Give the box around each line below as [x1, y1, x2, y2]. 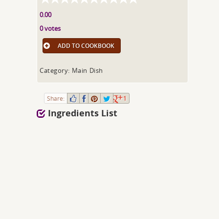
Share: [47, 94, 65, 102]
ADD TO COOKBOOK [58, 42, 115, 50]
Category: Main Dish [40, 66, 103, 75]
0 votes [40, 24, 61, 33]
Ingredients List [45, 107, 118, 119]
